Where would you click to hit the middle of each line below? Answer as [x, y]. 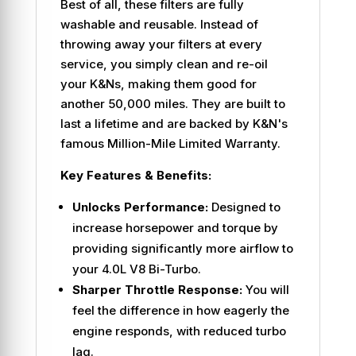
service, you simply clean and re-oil [164, 64]
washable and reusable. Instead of [159, 24]
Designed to [244, 207]
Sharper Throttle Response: [157, 289]
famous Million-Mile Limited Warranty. [170, 143]
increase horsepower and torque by [175, 227]
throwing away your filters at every [161, 44]
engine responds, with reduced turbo [179, 331]
